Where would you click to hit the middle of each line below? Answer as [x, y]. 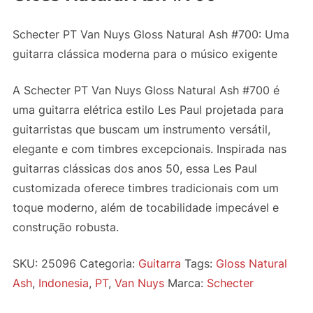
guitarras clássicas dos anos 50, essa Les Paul [134, 168]
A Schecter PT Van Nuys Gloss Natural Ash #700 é [146, 90]
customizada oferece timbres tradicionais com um [145, 188]
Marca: [187, 283]
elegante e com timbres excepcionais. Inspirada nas [149, 148]
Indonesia [63, 283]
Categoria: [109, 263]
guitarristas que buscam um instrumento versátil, [141, 129]
